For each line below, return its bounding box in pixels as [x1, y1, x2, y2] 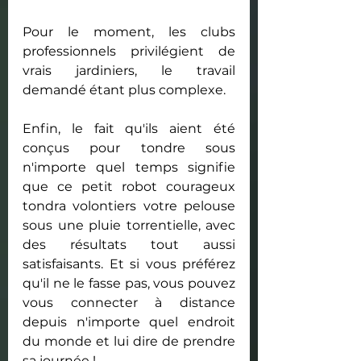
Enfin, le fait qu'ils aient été [23, 120, 235, 136]
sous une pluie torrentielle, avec [23, 217, 235, 233]
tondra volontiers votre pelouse [23, 197, 235, 214]
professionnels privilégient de [23, 43, 235, 59]
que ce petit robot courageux [23, 178, 235, 194]
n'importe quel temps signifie [23, 159, 235, 175]
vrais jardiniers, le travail [23, 62, 235, 78]
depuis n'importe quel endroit [23, 313, 235, 330]
